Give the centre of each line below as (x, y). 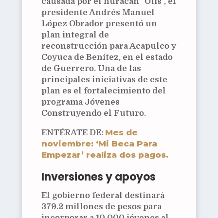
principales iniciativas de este (104, 80)
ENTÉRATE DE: (73, 133)
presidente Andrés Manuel (98, 13)
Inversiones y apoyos (98, 177)
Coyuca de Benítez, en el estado (107, 57)
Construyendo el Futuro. (93, 113)
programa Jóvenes (80, 102)
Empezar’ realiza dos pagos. (105, 155)
